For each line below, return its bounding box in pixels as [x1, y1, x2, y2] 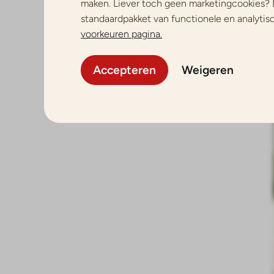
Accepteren [93, 63, 156, 77]
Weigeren [182, 63, 234, 77]
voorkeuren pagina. [81, 28, 162, 40]
